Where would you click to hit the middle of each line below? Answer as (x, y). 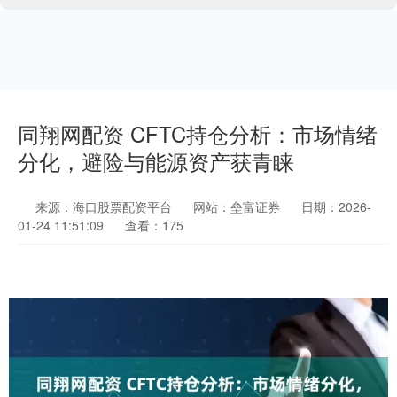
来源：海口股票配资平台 (105, 206)
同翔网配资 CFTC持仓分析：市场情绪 (198, 134)
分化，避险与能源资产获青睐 (156, 161)
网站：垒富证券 (237, 206)
